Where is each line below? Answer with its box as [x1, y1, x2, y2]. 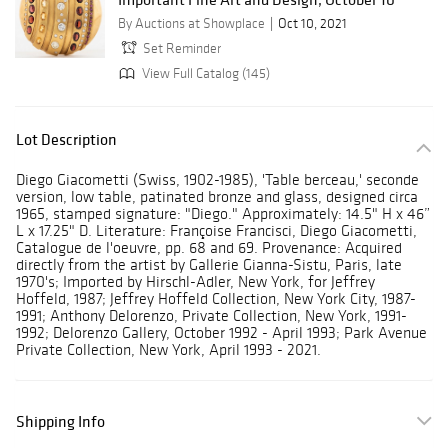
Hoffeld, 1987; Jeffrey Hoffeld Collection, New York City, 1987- [16, 289, 416, 309]
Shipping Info [16, 411, 105, 432]
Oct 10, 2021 [278, 15, 347, 33]
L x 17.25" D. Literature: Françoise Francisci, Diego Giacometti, [16, 221, 417, 241]
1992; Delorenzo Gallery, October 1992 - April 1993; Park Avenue [16, 323, 427, 343]
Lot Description [16, 129, 117, 150]
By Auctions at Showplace [118, 15, 265, 33]
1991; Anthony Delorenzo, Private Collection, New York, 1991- [16, 306, 407, 326]
